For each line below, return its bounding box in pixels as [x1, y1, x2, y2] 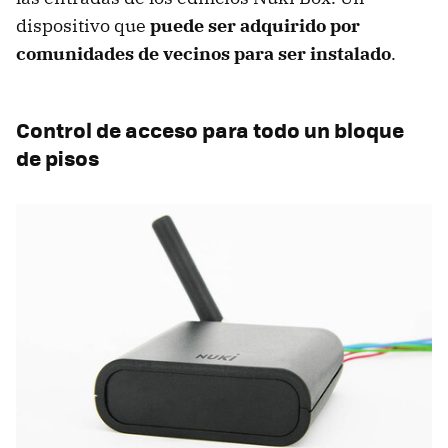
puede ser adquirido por [150, 13, 360, 37]
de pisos [16, 141, 99, 173]
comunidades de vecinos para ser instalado [16, 41, 391, 65]
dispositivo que [16, 13, 150, 37]
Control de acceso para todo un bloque [16, 113, 404, 145]
